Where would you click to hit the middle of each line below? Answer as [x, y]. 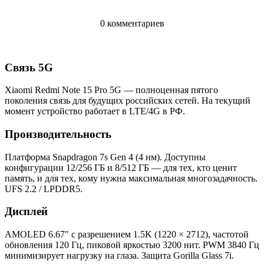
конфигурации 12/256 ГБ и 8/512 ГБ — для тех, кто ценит [121, 167]
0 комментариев [132, 23]
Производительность [58, 134]
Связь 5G [29, 67]
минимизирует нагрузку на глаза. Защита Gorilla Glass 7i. [119, 256]
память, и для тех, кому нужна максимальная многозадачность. [131, 178]
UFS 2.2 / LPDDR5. [44, 189]
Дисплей [26, 212]
